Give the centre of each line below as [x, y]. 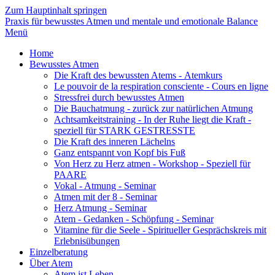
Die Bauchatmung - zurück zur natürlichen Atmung [153, 108]
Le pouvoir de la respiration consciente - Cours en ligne [161, 86]
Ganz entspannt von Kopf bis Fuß [120, 153]
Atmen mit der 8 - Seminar [106, 197]
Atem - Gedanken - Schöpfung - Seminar [134, 219]
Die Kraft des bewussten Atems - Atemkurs [138, 75]
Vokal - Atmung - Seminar [105, 186]
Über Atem [51, 263]
